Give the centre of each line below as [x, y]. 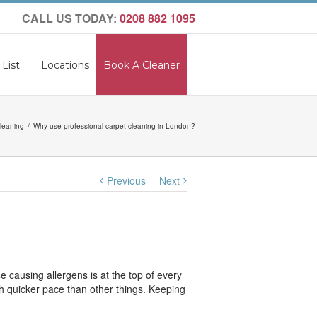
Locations [65, 65]
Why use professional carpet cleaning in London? [114, 126]
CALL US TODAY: [71, 18]
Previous [126, 180]
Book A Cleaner [141, 65]
